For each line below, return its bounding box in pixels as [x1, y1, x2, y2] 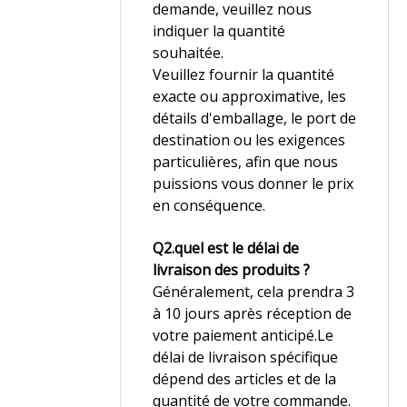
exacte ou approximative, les [153, 86, 346, 106]
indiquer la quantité [153, 21, 285, 41]
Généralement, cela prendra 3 [153, 282, 354, 302]
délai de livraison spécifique [153, 347, 338, 367]
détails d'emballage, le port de [153, 108, 356, 128]
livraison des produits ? [153, 260, 310, 280]
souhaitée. [153, 43, 223, 63]
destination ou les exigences [153, 130, 345, 150]
